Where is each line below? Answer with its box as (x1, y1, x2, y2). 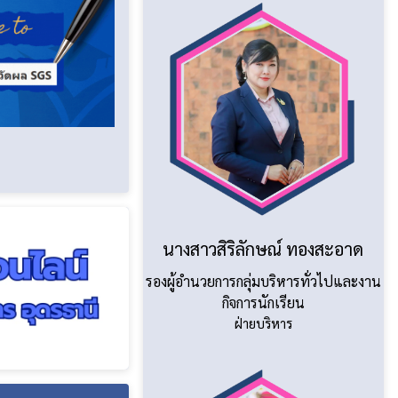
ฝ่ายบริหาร (234, 314, 292, 331)
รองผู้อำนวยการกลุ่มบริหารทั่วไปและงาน (145, 271, 381, 291)
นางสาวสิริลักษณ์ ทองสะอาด (163, 236, 364, 260)
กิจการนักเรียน (221, 292, 305, 312)
